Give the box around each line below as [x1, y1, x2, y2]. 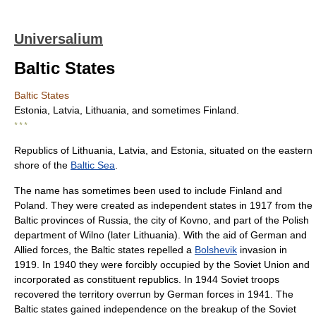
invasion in [237, 244, 287, 255]
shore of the [14, 159, 71, 171]
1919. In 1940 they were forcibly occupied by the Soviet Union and [14, 259, 310, 270]
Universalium [14, 31, 103, 47]
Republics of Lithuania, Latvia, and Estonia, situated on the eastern [14, 145, 312, 156]
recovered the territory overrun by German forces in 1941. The [14, 288, 293, 300]
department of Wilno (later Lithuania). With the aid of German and [14, 229, 307, 241]
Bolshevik [195, 244, 237, 255]
